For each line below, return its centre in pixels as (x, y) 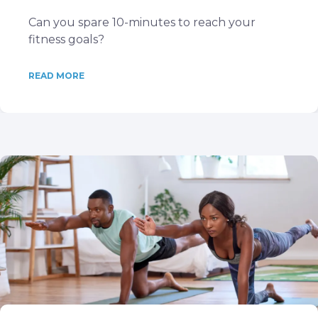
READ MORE (56, 76)
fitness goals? (66, 39)
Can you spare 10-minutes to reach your (142, 22)
